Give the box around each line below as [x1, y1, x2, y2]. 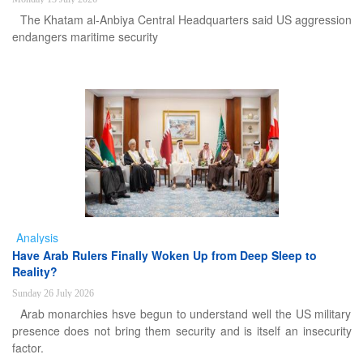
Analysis [15, 229, 58, 246]
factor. [11, 340, 44, 356]
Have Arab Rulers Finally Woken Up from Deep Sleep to [11, 247, 317, 263]
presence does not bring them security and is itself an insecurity [11, 322, 352, 339]
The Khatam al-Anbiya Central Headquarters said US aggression [19, 11, 352, 28]
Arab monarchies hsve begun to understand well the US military [19, 305, 352, 322]
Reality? [11, 263, 58, 280]
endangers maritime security [11, 28, 158, 45]
